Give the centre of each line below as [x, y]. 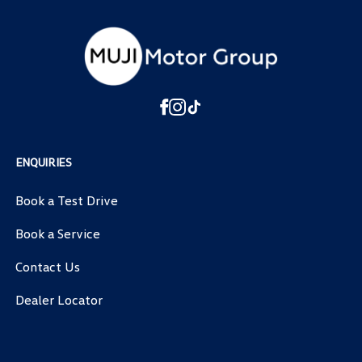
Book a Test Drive [66, 200]
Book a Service [57, 233]
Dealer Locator [59, 299]
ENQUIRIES [43, 162]
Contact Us [47, 266]
